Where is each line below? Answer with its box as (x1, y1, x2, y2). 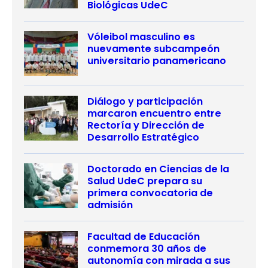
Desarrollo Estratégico (87, 130, 199, 144)
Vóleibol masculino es (87, 29, 195, 44)
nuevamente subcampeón (87, 41, 220, 56)
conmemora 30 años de (87, 241, 206, 255)
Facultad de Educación (87, 229, 200, 243)
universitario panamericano (87, 53, 226, 68)
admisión (87, 197, 133, 212)
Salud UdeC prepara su (87, 173, 202, 188)
